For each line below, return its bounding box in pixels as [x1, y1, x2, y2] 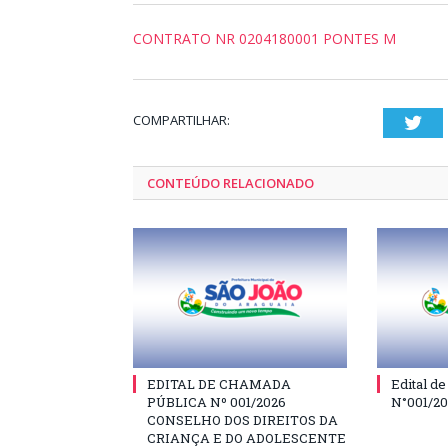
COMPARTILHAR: [133, 111, 230, 129]
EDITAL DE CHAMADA [147, 375, 291, 393]
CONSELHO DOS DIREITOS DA [147, 411, 338, 429]
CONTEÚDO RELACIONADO [147, 174, 314, 192]
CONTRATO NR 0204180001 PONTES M [133, 29, 396, 48]
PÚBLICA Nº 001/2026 [147, 393, 286, 411]
